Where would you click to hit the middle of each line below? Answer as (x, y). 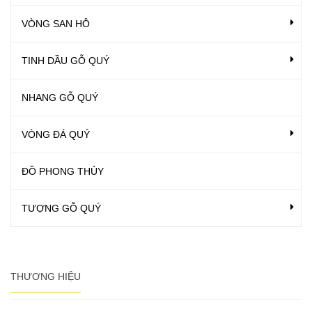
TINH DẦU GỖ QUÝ (65, 60)
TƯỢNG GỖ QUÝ (61, 208)
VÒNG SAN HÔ (56, 23)
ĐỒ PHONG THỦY (63, 171)
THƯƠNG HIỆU (46, 276)
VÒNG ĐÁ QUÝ (56, 134)
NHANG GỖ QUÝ (60, 97)
